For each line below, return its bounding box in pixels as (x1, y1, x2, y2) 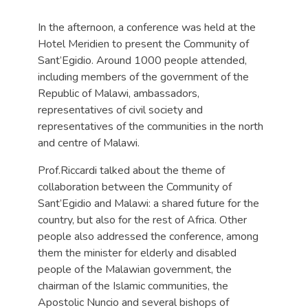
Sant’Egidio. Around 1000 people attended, (38, 53, 247, 68)
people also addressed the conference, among (38, 229, 258, 244)
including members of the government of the (38, 69, 249, 85)
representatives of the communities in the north (38, 119, 263, 134)
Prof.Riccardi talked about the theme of (38, 163, 225, 178)
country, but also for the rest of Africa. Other (38, 212, 247, 228)
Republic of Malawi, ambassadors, (38, 86, 199, 101)
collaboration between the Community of (38, 179, 232, 195)
